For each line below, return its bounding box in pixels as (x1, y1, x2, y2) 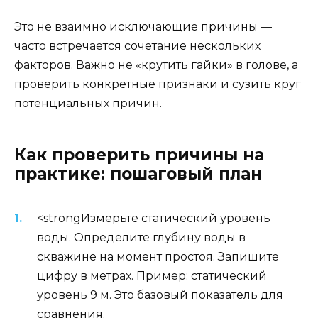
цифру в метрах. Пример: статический (37, 269, 267, 283)
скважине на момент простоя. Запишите (37, 250, 279, 264)
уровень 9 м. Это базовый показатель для (37, 288, 283, 302)
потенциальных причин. (14, 97, 162, 111)
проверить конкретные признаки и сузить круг (14, 77, 301, 92)
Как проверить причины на (14, 145, 264, 165)
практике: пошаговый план (14, 164, 262, 185)
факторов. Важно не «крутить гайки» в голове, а (14, 58, 298, 72)
